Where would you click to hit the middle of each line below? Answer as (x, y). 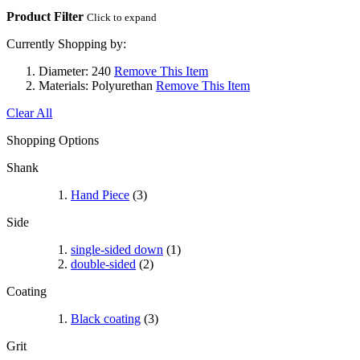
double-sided (103, 264)
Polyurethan (122, 86)
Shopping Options (53, 141)
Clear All (29, 113)
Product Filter (45, 17)
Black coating (106, 319)
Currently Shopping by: (66, 44)
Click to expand (122, 18)
